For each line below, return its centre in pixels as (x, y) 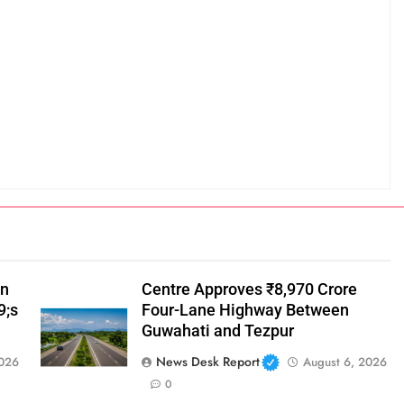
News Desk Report (207, 362)
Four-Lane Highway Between (245, 311)
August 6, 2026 (345, 363)
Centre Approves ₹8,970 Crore (249, 290)
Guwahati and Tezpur (217, 331)
